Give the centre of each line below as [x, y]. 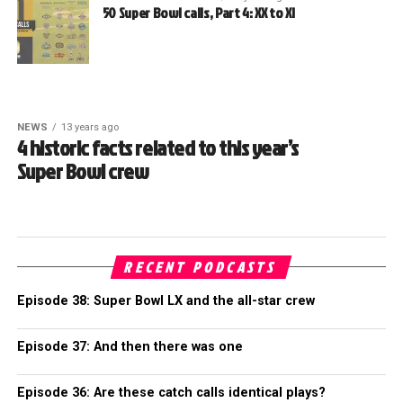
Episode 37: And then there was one [130, 346]
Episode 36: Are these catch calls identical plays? [171, 392]
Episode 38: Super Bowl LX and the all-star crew [166, 300]
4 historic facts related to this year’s [157, 147]
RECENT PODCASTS [201, 267]
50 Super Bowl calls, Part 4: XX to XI [198, 12]
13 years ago [90, 127]
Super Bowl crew [83, 170]
